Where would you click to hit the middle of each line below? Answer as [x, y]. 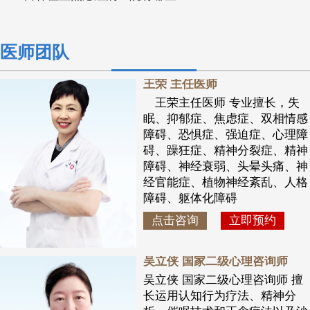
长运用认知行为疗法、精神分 [219, 295]
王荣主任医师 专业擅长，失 [221, 103]
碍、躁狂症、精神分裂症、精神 [225, 151]
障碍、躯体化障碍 [190, 199]
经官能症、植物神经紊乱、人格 [225, 183]
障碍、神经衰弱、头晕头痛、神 [225, 167]
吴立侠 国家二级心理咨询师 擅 [223, 280]
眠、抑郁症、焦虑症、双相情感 [225, 119]
